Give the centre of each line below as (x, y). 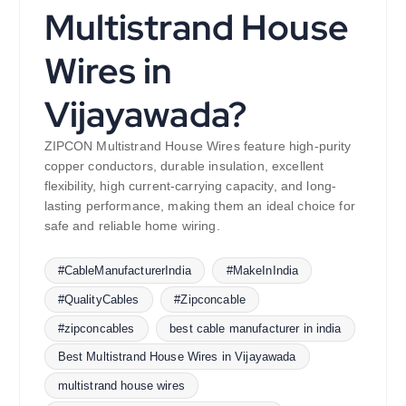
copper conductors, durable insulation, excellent (184, 165)
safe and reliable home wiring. (132, 225)
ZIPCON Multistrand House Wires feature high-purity (198, 145)
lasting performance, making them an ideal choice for (199, 205)
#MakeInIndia (262, 271)
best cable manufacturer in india (256, 328)
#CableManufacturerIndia (124, 271)
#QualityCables (98, 300)
